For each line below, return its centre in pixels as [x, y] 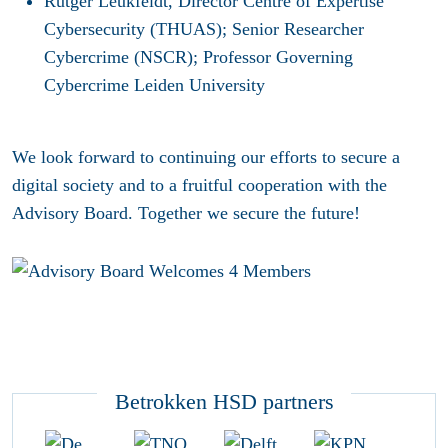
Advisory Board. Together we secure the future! [188, 213]
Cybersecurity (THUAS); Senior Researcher [204, 29]
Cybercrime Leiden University [157, 85]
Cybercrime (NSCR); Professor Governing [198, 57]
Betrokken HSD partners [224, 401]
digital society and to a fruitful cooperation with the [199, 185]
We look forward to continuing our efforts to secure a [206, 157]
